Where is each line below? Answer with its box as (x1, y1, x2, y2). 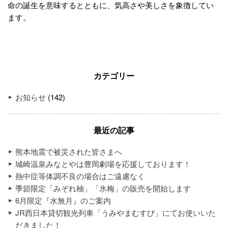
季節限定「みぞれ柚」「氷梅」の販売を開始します (15, 183, 191, 193)
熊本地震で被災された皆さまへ (15, 146, 122, 157)
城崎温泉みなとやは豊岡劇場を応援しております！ (15, 158, 191, 169)
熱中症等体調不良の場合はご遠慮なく (15, 170, 145, 181)
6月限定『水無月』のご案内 (15, 195, 111, 206)
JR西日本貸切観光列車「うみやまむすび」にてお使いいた (15, 207, 216, 218)
